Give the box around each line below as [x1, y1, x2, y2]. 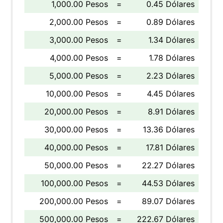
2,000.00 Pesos [49, 17, 108, 27]
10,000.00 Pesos [46, 89, 108, 99]
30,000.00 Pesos [44, 124, 108, 134]
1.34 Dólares [148, 35, 195, 45]
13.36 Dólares [143, 124, 195, 134]
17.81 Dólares [146, 142, 195, 152]
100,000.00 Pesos [41, 178, 108, 188]
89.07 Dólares [142, 196, 195, 206]
